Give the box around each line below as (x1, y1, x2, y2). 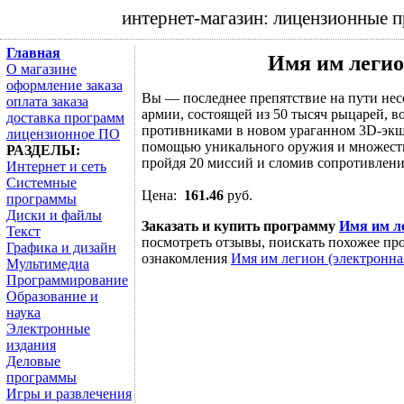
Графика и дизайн (6, 240, 116, 255)
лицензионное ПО (6, 126, 120, 142)
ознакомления (142, 251, 231, 267)
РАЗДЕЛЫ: (6, 142, 80, 158)
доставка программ (6, 110, 124, 125)
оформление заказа (6, 78, 123, 93)
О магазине (6, 61, 77, 77)
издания (6, 337, 56, 353)
